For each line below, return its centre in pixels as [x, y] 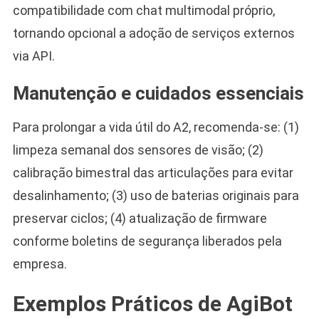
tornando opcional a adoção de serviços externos [153, 33]
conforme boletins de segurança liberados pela [147, 241]
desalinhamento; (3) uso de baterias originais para [156, 195]
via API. [33, 56]
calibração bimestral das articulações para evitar [153, 172]
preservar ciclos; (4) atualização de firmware [140, 218]
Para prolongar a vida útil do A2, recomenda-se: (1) [156, 127]
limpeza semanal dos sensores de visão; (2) [138, 150]
